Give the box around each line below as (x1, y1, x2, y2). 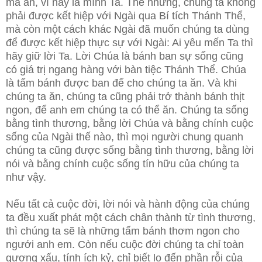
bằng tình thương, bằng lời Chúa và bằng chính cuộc (6, 118, 253, 130)
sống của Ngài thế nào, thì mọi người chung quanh (6, 131, 243, 143)
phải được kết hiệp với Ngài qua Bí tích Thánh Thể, (6, 10, 246, 22)
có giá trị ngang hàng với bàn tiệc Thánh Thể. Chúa (6, 64, 246, 76)
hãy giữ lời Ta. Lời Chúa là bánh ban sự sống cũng (6, 50, 243, 63)
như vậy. (6, 171, 46, 184)
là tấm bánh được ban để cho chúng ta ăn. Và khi (6, 77, 237, 89)
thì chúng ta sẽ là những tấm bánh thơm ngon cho (6, 225, 240, 237)
